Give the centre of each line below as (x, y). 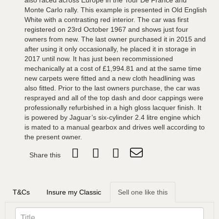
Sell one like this (143, 192)
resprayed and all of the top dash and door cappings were (114, 98)
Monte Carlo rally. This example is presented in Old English (116, 10)
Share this (45, 155)
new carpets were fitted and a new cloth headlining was (110, 78)
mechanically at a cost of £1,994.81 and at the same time (113, 68)
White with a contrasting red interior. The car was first (107, 20)
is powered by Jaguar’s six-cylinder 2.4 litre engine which (112, 117)
